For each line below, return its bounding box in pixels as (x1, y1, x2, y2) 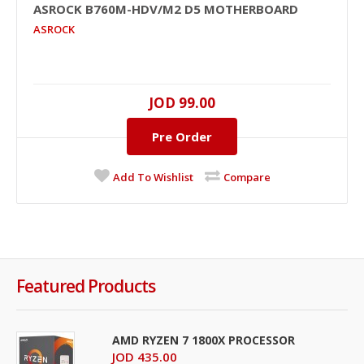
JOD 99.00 (149, 93, 215, 112)
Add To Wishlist (112, 169, 193, 184)
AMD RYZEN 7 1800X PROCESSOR (112, 331, 296, 348)
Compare (223, 169, 271, 184)
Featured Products (16, 274, 155, 297)
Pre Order (152, 128, 212, 145)
